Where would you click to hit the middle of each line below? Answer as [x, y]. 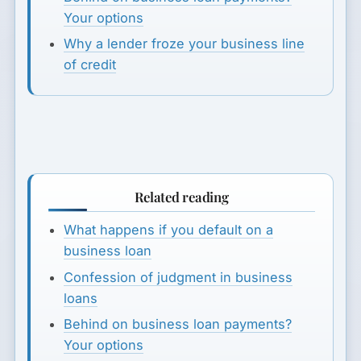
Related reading [182, 196]
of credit [89, 65]
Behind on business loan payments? [177, 324]
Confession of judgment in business [178, 277]
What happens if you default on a [168, 230]
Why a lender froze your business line [184, 44]
